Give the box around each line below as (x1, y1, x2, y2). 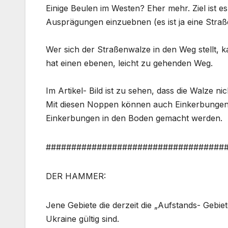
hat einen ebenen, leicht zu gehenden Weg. (46, 58, 213, 68)
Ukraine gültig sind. (46, 213, 119, 224)
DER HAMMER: (46, 170, 106, 181)
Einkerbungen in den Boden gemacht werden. (46, 112, 222, 123)
